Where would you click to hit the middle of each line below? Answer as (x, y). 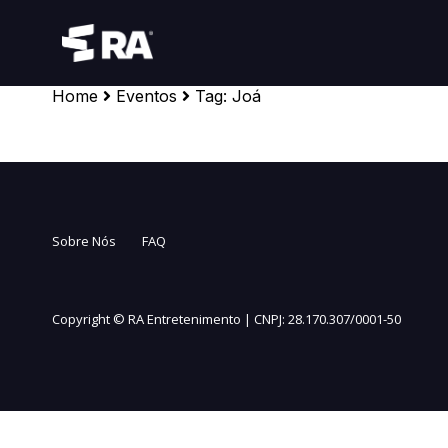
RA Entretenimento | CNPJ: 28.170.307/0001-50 (264, 319)
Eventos (146, 96)
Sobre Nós (84, 241)
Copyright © (90, 319)
